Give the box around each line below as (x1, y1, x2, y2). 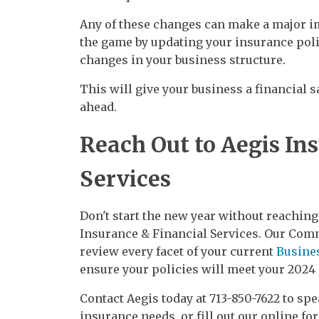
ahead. (80, 99, 117, 114)
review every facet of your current (80, 244, 276, 258)
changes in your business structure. (80, 52, 286, 67)
